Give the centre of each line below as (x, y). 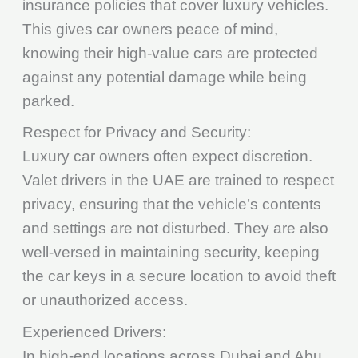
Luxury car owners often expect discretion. (167, 157)
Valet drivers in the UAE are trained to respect (178, 181)
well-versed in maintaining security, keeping (171, 253)
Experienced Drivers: (94, 332)
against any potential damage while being (164, 77)
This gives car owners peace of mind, (150, 29)
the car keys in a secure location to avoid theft (179, 276)
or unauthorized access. (105, 300)
